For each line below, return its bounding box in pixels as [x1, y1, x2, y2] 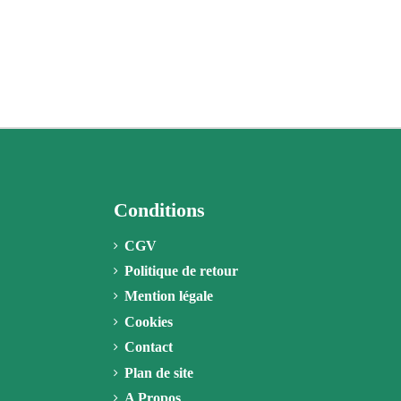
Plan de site [124, 364, 193, 380]
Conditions [114, 198, 205, 221]
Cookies [124, 313, 173, 329]
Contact [124, 339, 173, 355]
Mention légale [124, 288, 213, 304]
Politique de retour [124, 262, 238, 278]
